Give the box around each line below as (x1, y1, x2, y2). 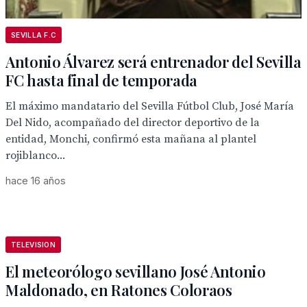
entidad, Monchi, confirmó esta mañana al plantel (5, 132, 256, 146)
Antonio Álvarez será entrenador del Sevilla (5, 51, 302, 72)
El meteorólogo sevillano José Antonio (5, 261, 266, 282)
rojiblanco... (5, 149, 65, 162)
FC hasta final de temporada (5, 70, 198, 90)
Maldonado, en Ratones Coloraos (5, 280, 232, 300)
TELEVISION (11, 241, 56, 249)
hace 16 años (5, 175, 66, 186)
